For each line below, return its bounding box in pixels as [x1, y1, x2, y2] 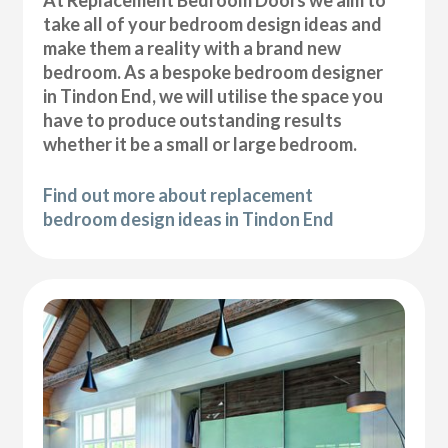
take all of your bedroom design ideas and [43, 13, 383, 36]
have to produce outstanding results [43, 109, 343, 132]
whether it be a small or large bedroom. [43, 133, 358, 156]
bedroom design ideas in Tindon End [43, 208, 335, 231]
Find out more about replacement [43, 184, 314, 207]
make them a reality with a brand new [43, 37, 342, 60]
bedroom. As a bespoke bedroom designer [43, 61, 384, 84]
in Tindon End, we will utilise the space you [43, 85, 384, 108]
